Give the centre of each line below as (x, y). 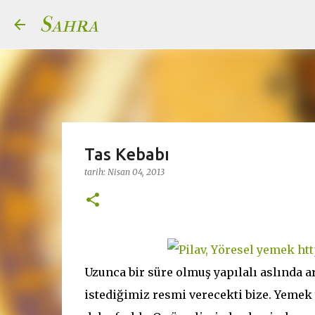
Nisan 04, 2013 (136, 172)
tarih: (96, 172)
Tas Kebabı (127, 154)
